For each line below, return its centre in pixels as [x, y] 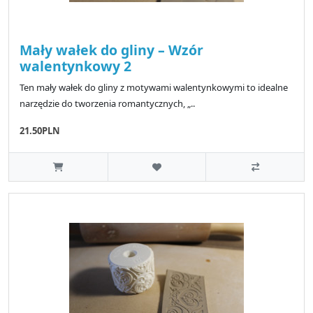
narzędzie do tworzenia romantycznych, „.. [107, 103]
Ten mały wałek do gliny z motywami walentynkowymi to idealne [154, 87]
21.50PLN [40, 130]
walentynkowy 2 [75, 66]
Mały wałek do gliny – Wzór [111, 50]
